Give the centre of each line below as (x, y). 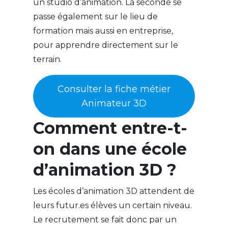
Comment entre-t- (110, 128)
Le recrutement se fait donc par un (105, 220)
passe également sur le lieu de (95, 17)
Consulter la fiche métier (114, 89)
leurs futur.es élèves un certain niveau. (112, 206)
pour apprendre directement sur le (105, 45)
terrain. (48, 60)
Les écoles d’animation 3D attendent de (113, 191)
